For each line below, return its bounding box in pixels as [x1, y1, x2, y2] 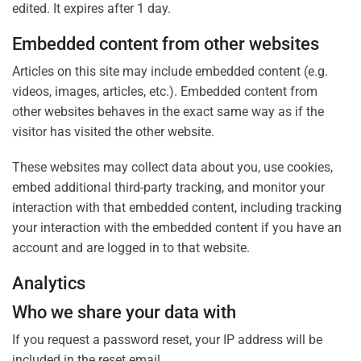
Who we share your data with [12, 301, 236, 322]
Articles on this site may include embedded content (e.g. [12, 64, 328, 80]
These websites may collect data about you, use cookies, [12, 159, 333, 175]
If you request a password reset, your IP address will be [12, 331, 322, 347]
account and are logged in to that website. [12, 239, 250, 255]
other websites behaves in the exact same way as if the [12, 104, 324, 120]
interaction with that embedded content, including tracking [12, 199, 342, 215]
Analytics [12, 272, 85, 294]
